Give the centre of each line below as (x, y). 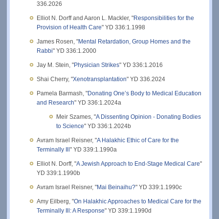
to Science (70, 126)
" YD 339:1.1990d (128, 210)
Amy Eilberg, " (55, 201)
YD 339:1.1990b (58, 173)
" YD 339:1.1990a (93, 149)
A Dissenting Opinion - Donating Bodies (148, 117)
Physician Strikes (97, 65)
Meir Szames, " (76, 117)
